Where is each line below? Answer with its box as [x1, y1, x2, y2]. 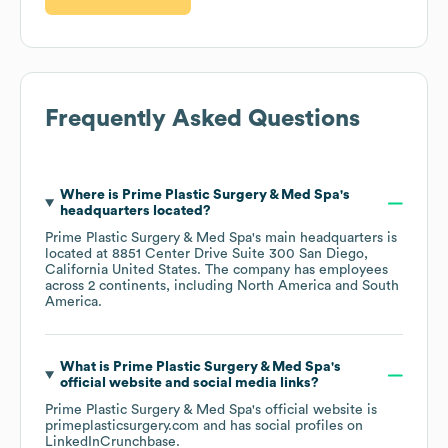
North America [237, 279, 331, 294]
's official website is [252, 403, 377, 418]
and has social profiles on [199, 419, 363, 434]
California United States [45, 263, 197, 278]
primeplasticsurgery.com [45, 419, 199, 434]
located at [45, 247, 112, 262]
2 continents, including [88, 279, 237, 294]
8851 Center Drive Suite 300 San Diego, [112, 247, 368, 262]
